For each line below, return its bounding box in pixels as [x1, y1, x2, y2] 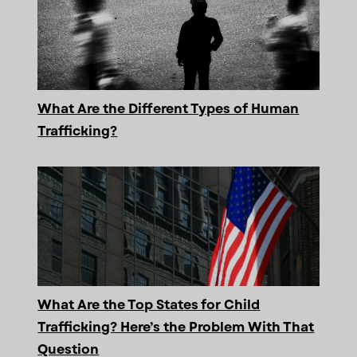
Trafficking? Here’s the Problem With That [37, 317, 315, 336]
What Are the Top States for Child [37, 295, 261, 314]
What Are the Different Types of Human [37, 99, 300, 118]
